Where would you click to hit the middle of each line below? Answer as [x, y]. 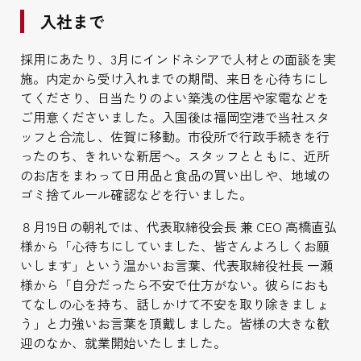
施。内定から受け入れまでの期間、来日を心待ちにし [174, 79]
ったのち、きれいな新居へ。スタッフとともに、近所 [174, 156]
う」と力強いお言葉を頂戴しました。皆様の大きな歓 [174, 324]
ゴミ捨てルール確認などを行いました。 [136, 195]
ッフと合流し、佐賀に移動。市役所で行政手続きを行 [174, 137]
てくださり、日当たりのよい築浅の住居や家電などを [174, 98]
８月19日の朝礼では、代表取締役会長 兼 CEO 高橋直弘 [178, 227]
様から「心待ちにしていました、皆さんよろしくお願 [174, 246]
